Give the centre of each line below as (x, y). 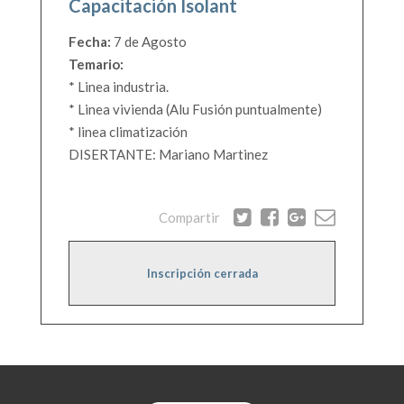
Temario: (96, 64)
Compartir (189, 217)
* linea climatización (128, 132)
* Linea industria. (119, 87)
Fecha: (90, 42)
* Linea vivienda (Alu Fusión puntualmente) (195, 110)
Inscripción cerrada (202, 274)
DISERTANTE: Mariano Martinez (168, 155)
